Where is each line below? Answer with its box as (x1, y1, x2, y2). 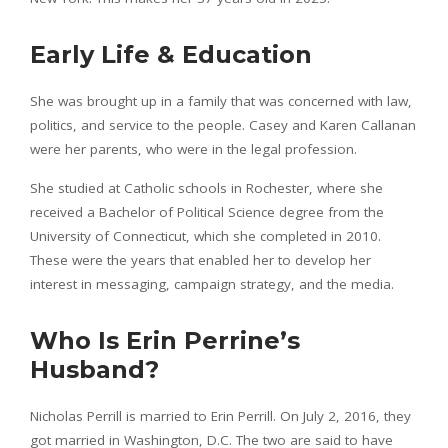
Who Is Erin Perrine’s (30, 325, 300, 355)
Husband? (30, 354, 159, 384)
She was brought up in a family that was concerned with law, (30, 91, 412, 110)
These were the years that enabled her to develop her (30, 250, 371, 269)
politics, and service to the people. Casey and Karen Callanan (30, 115, 416, 134)
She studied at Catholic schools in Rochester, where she (30, 178, 383, 197)
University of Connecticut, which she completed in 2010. (30, 226, 381, 245)
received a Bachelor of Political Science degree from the (30, 202, 384, 221)
